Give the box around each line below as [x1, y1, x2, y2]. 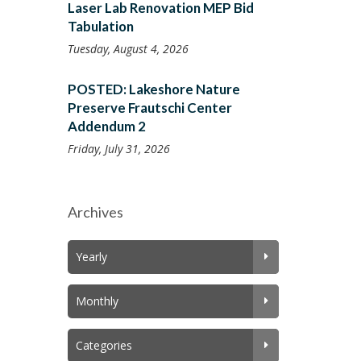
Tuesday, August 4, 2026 [67, 40, 189, 56]
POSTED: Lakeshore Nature [67, 81, 240, 98]
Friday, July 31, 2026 [67, 140, 170, 156]
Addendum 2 [67, 118, 146, 135]
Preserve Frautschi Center [67, 99, 232, 116]
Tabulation [67, 18, 134, 35]
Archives [67, 203, 123, 221]
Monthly [75, 293, 118, 309]
